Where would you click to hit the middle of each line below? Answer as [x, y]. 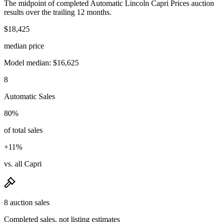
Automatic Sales [29, 96]
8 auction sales [27, 202]
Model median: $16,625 [41, 62]
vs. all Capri [23, 164]
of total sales [23, 130]
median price [24, 46]
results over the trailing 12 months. [58, 12]
